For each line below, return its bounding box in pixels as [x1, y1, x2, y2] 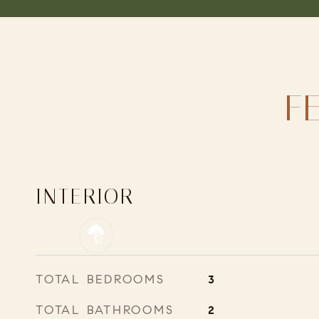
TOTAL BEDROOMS [36, 272, 165, 287]
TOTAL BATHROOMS [36, 303, 174, 318]
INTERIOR [36, 184, 135, 209]
